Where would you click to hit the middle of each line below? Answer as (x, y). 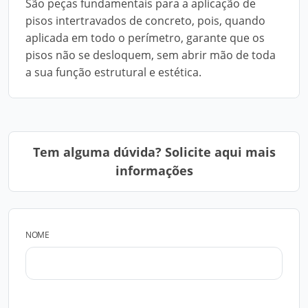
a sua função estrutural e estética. (113, 72)
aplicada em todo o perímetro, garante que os (145, 38)
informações (154, 170)
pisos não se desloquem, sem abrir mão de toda (151, 55)
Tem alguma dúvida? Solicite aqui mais (154, 152)
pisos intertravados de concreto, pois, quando (145, 21)
